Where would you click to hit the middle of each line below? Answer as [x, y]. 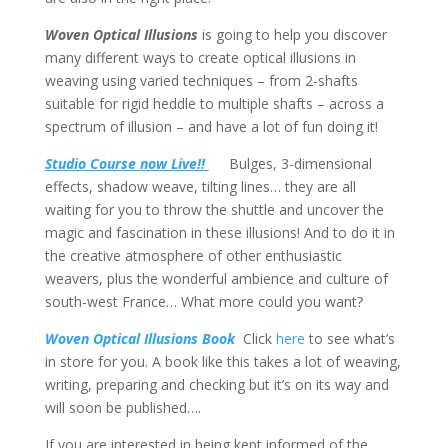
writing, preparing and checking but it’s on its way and [216, 385]
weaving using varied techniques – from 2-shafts [201, 81]
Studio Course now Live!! [124, 164]
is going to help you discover [292, 35]
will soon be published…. [122, 408]
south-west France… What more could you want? [205, 302]
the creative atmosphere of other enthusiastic [193, 256]
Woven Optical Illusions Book [139, 339]
